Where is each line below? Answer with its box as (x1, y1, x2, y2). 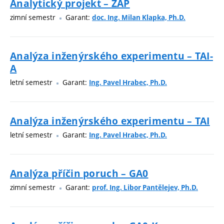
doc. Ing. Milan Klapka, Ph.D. (92, 13, 185, 22)
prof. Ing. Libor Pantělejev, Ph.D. (92, 183, 198, 192)
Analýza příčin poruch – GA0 (10, 166, 148, 180)
